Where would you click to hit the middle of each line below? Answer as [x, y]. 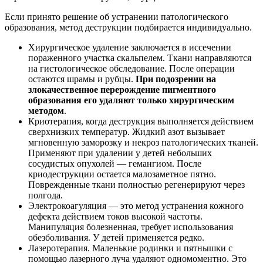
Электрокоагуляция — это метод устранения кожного [136, 206]
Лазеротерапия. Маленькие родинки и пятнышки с [130, 248]
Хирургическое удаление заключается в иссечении [130, 48]
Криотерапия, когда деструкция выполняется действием [141, 122]
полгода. [45, 195]
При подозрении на [176, 79]
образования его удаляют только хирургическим [131, 100]
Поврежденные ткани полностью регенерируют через [136, 185]
